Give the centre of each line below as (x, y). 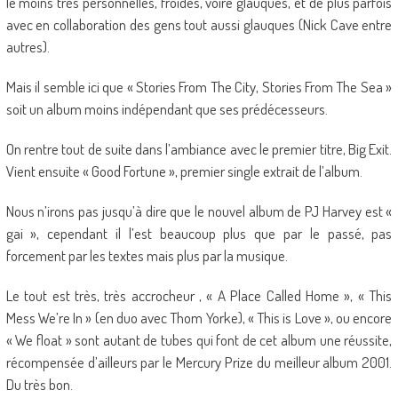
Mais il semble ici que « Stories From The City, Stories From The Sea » (199, 87)
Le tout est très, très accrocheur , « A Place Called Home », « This (199, 295)
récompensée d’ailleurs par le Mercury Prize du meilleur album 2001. (199, 362)
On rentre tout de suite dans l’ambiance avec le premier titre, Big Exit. (199, 149)
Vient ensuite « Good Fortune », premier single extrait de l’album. (184, 171)
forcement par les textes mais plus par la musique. (147, 255)
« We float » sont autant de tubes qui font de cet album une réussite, (199, 340)
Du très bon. (39, 384)
